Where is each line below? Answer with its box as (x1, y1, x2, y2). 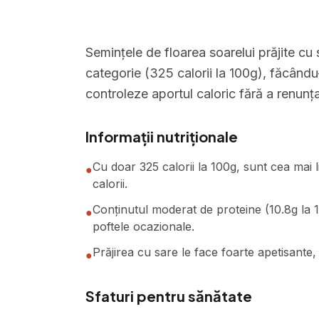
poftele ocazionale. (93, 219, 194, 234)
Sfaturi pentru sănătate (85, 287, 252, 305)
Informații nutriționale (85, 127, 238, 145)
